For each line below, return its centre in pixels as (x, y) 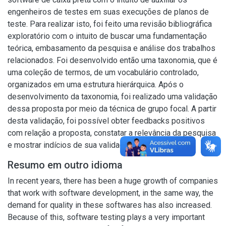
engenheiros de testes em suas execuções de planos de (108, 12)
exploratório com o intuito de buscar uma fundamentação (107, 36)
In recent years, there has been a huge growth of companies (113, 181)
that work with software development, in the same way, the (110, 193)
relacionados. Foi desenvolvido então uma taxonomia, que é (112, 60)
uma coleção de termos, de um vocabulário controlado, (103, 72)
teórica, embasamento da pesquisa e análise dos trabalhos (111, 48)
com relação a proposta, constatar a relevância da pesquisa (112, 133)
